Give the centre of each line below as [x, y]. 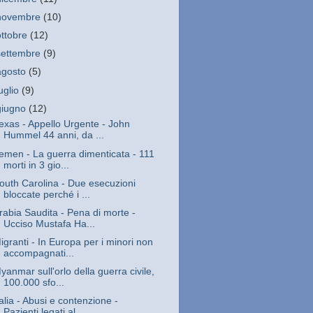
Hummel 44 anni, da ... [53, 136]
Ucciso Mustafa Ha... [49, 224]
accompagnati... [38, 253]
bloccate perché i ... [46, 194]
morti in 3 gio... [36, 165]
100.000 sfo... [34, 283]
